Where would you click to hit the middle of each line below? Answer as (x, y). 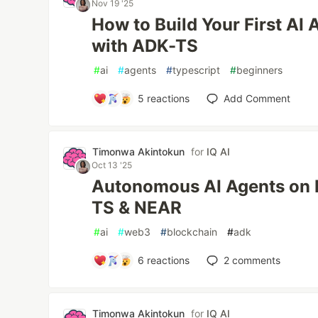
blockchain (192, 232)
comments (254, 260)
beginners (260, 70)
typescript (197, 70)
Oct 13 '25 (112, 165)
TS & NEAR (137, 208)
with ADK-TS (145, 46)
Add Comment (257, 98)
